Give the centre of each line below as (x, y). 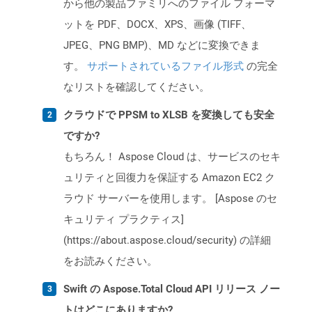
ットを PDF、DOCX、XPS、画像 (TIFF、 (157, 25)
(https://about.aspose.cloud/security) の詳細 (167, 241)
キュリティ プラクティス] (124, 220)
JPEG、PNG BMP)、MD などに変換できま (162, 46)
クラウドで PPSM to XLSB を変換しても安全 (169, 115)
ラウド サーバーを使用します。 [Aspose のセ (170, 199)
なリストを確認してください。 (136, 87)
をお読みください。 (110, 262)
